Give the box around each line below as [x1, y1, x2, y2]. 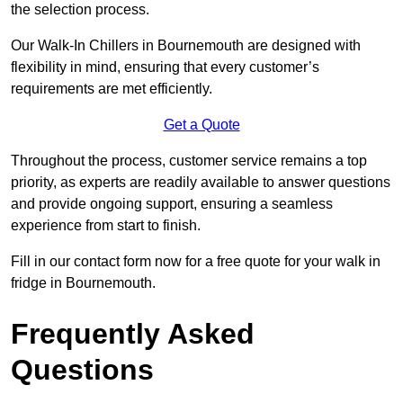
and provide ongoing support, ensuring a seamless [11, 196, 333, 212]
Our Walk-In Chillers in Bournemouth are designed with [11, 38, 361, 54]
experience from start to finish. [11, 218, 201, 234]
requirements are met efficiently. [11, 81, 212, 97]
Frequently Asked [11, 318, 255, 351]
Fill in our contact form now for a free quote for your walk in [11, 254, 381, 270]
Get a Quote [163, 117, 240, 133]
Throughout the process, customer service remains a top [11, 153, 367, 169]
